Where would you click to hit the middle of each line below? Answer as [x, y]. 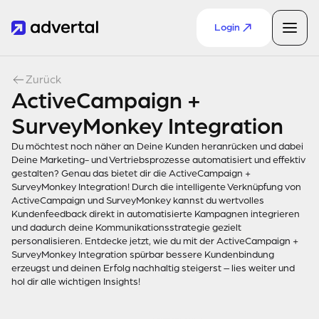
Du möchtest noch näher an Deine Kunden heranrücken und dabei [157, 146]
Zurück [43, 80]
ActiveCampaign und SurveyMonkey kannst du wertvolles [138, 200]
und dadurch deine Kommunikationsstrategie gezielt [126, 228]
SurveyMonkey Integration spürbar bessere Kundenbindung [143, 255]
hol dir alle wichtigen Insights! [76, 282]
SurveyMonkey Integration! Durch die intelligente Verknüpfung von [156, 187]
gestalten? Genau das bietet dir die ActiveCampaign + [131, 173]
